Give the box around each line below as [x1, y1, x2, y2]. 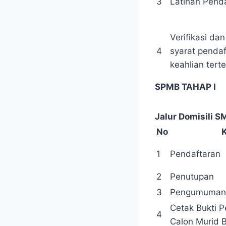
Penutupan [170, 172, 214, 182]
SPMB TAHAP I [155, 82, 216, 92]
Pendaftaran [170, 149, 220, 159]
